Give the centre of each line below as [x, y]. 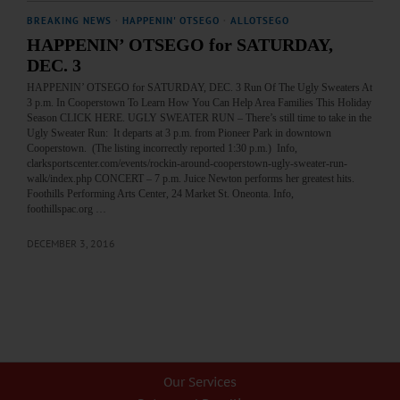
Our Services [200, 383]
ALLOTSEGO [260, 21]
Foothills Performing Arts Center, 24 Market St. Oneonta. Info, [160, 194]
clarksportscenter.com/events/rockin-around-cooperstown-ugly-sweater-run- [187, 164]
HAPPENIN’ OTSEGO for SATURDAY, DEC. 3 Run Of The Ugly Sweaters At [200, 88]
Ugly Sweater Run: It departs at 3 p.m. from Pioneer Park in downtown [179, 133]
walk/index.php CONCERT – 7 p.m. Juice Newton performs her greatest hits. [191, 179]
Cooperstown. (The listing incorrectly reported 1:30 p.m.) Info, [162, 149]
